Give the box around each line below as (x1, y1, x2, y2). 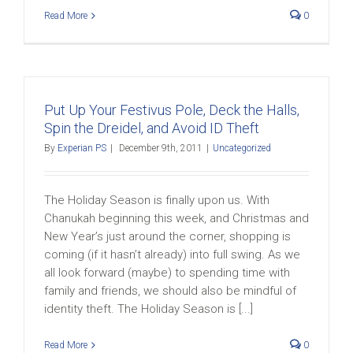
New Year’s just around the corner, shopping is (44, 229, 291, 243)
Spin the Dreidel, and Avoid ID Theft (44, 120, 259, 136)
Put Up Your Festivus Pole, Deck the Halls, (44, 102, 299, 118)
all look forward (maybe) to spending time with (44, 266, 290, 280)
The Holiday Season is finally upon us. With (44, 193, 269, 207)
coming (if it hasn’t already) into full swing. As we (44, 247, 300, 262)
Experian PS (58, 143, 106, 154)
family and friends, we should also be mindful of (44, 284, 296, 298)
